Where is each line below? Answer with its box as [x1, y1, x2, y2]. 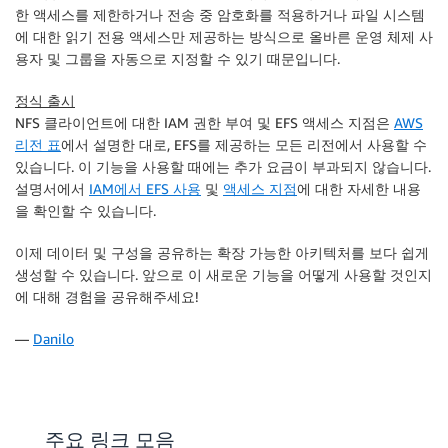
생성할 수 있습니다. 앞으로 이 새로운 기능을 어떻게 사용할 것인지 [15, 265, 432, 283]
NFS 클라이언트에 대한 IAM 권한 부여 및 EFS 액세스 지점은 [15, 113, 394, 131]
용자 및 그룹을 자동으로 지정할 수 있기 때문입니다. [15, 49, 340, 67]
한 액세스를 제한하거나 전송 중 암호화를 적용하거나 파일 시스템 [15, 5, 425, 23]
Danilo [33, 329, 74, 347]
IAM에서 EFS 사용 [89, 179, 201, 197]
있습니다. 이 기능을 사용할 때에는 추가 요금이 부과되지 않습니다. [15, 157, 431, 175]
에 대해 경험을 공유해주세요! [15, 287, 199, 305]
